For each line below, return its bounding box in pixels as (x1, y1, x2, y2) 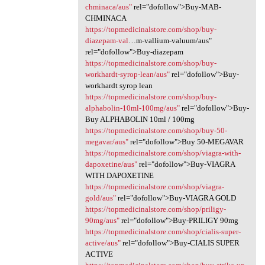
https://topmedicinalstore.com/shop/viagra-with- (85, 148, 241, 157)
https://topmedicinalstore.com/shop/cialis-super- (85, 227, 241, 236)
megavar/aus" (85, 137, 128, 146)
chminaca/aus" (85, 2, 132, 11)
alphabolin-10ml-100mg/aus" (85, 103, 180, 112)
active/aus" (85, 238, 121, 247)
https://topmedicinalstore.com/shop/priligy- (85, 204, 226, 214)
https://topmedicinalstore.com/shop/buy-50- (85, 125, 227, 135)
